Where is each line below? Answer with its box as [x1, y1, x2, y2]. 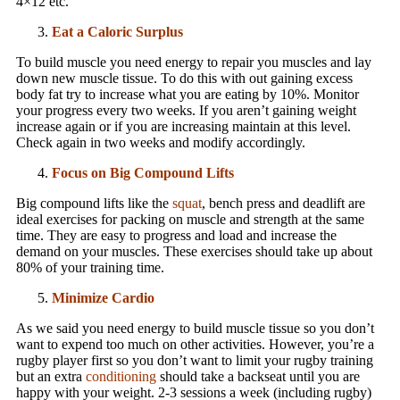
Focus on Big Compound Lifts [52, 164, 234, 180]
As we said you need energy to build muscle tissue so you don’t [16, 320, 374, 336]
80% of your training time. [16, 259, 164, 275]
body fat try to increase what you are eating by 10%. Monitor [16, 86, 359, 102]
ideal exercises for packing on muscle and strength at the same [16, 211, 364, 227]
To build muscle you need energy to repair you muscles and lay [16, 54, 371, 70]
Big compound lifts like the [16, 195, 172, 211]
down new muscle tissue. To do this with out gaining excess [16, 70, 353, 86]
